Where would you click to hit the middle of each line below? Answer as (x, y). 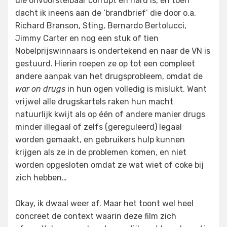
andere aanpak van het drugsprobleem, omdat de (109, 76)
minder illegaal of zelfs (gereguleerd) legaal (99, 127)
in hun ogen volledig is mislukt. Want (136, 89)
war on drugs (40, 89)
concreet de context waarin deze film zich (96, 216)
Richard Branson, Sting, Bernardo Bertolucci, (101, 26)
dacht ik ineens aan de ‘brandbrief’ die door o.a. (106, 13)
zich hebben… (41, 178)
